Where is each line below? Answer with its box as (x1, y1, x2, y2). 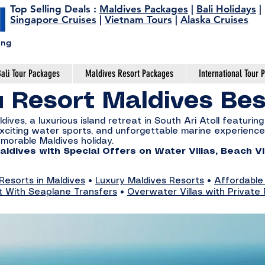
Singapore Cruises (10, 14, 96, 25)
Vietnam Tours (105, 14, 172, 25)
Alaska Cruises (180, 14, 248, 25)
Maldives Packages (99, 3, 188, 15)
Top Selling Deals (10, 3, 91, 15)
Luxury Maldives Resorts (95, 177, 204, 185)
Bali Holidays (196, 3, 256, 15)
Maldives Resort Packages (85, 67, 173, 79)
